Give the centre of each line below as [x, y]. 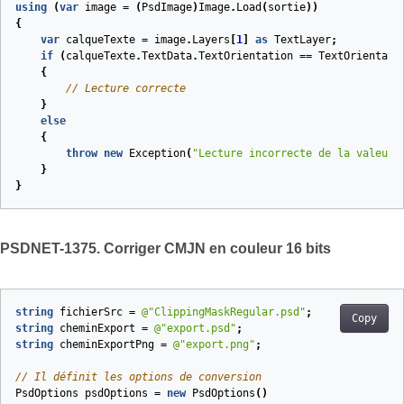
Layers [211, 40]
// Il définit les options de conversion [138, 377]
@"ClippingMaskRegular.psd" [224, 312]
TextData [167, 56]
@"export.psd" [195, 328]
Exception [157, 153]
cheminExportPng [107, 344]
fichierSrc [91, 312]
